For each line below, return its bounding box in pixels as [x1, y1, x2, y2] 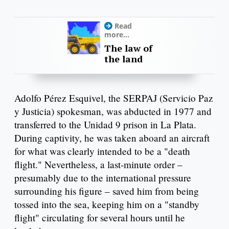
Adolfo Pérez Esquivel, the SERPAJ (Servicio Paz [14, 91, 213, 105]
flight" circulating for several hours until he [14, 211, 185, 224]
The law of [104, 42, 152, 55]
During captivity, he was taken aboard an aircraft [14, 131, 210, 145]
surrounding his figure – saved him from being [14, 185, 199, 198]
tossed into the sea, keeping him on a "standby [14, 198, 199, 211]
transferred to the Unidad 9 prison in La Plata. [14, 118, 196, 131]
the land [104, 53, 143, 65]
